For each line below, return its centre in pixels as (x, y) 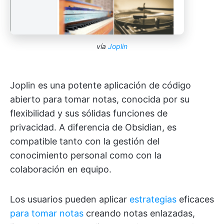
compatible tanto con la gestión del (85, 141)
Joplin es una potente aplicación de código (100, 85)
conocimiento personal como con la (86, 155)
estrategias (153, 199)
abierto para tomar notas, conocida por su (100, 99)
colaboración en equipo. (61, 169)
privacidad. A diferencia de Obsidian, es (93, 127)
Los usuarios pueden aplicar (70, 199)
